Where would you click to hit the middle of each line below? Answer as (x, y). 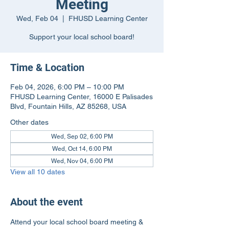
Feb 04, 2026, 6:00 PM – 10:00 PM (67, 87)
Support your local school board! (82, 37)
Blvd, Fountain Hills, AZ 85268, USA (68, 106)
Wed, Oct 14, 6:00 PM (82, 149)
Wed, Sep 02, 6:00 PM (82, 136)
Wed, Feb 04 (37, 18)
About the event (47, 202)
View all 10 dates (38, 172)
